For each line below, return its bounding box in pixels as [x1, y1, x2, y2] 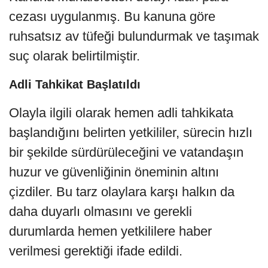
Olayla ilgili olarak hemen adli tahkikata [9, 105, 233, 121]
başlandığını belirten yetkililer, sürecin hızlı [9, 125, 252, 141]
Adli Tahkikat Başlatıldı [9, 78, 141, 92]
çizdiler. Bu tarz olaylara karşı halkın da [9, 184, 234, 200]
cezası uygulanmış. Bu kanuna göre [9, 9, 215, 25]
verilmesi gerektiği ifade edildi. [9, 243, 182, 259]
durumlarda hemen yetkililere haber [9, 224, 212, 239]
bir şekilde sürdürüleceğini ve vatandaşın [9, 145, 243, 160]
